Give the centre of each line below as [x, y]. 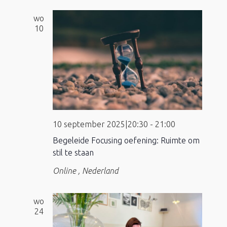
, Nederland [98, 171]
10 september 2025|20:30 [100, 124]
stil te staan [73, 153]
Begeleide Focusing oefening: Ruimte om [126, 141]
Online [65, 171]
